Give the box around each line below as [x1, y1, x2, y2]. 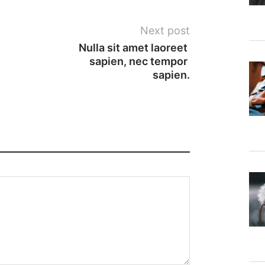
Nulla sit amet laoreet [78, 41, 190, 54]
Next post [140, 24, 190, 37]
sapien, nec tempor [89, 54, 190, 67]
